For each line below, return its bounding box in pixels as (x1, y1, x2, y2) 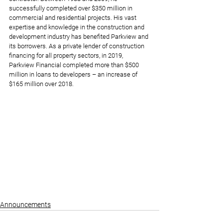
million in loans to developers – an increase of (9, 71, 139, 79)
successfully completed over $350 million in (9, 4, 134, 12)
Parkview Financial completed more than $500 (9, 61, 140, 69)
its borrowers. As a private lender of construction (9, 42, 146, 50)
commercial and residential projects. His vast (9, 14, 138, 22)
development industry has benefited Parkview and (9, 33, 150, 41)
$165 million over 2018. (9, 80, 74, 88)
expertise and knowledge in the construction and (9, 23, 146, 31)
